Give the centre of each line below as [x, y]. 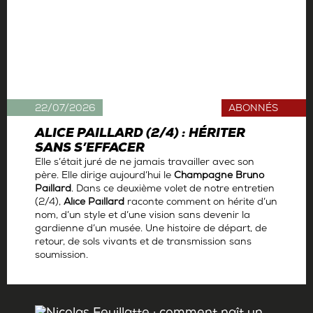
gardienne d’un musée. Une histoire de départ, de [151, 230]
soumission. [61, 256]
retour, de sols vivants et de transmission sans [143, 243]
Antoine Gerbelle [72, 277]
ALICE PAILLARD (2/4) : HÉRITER [140, 135]
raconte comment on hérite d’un [201, 203]
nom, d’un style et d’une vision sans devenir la [143, 217]
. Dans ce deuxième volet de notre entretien [173, 190]
